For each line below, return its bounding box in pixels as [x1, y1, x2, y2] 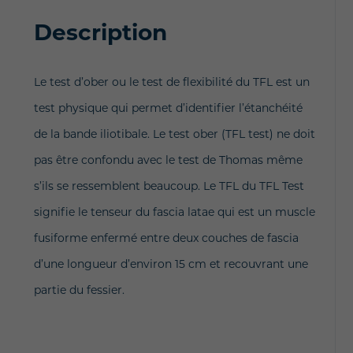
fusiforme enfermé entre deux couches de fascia [33, 230, 299, 245]
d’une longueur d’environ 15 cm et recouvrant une [33, 256, 308, 271]
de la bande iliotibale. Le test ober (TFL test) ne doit [33, 126, 315, 141]
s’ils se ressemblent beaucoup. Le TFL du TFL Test [33, 178, 304, 193]
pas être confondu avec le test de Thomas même [33, 152, 303, 167]
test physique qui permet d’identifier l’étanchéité [33, 100, 303, 115]
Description [33, 18, 167, 46]
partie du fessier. [33, 282, 124, 297]
